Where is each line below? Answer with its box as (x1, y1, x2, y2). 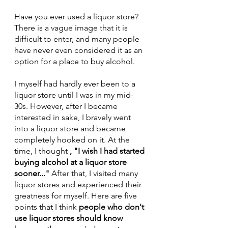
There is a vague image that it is (14, 23, 130, 33)
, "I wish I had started (70, 146, 147, 156)
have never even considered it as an (14, 45, 145, 55)
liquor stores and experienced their (14, 180, 144, 190)
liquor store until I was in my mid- (14, 90, 133, 100)
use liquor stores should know (14, 213, 125, 223)
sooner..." (14, 168, 49, 179)
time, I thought (14, 146, 70, 156)
